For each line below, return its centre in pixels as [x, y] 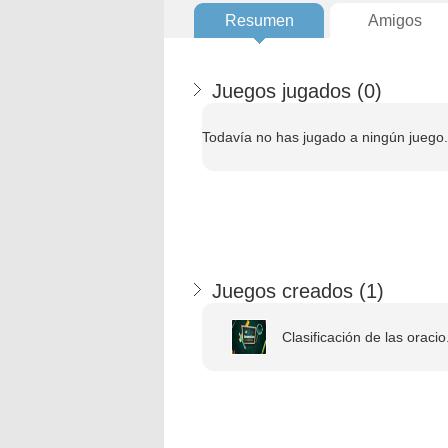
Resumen [259, 20]
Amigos [395, 20]
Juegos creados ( [289, 291]
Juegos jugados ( [288, 91]
